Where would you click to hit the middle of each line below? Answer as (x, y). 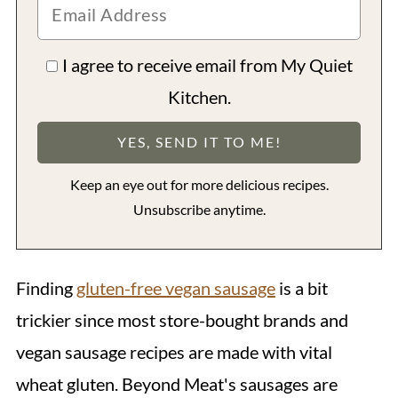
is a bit (301, 287)
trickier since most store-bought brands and (182, 319)
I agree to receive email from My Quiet (207, 64)
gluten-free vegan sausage (175, 287)
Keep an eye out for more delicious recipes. (199, 184)
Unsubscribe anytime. (199, 209)
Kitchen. (199, 96)
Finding (46, 287)
